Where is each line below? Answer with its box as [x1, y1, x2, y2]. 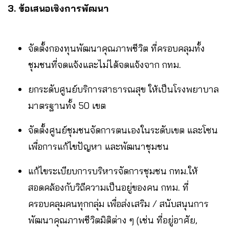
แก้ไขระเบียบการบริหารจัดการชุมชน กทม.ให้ [28, 165, 198, 177]
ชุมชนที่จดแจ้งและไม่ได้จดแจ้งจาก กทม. [28, 58, 181, 71]
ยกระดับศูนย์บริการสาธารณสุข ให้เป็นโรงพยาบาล [28, 83, 219, 95]
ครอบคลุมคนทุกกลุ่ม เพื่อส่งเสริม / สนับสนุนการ [28, 197, 209, 210]
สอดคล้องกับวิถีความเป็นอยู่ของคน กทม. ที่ [28, 181, 189, 193]
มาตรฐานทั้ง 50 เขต [28, 99, 106, 111]
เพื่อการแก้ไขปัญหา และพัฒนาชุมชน [28, 140, 192, 152]
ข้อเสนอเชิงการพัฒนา [18, 2, 109, 14]
